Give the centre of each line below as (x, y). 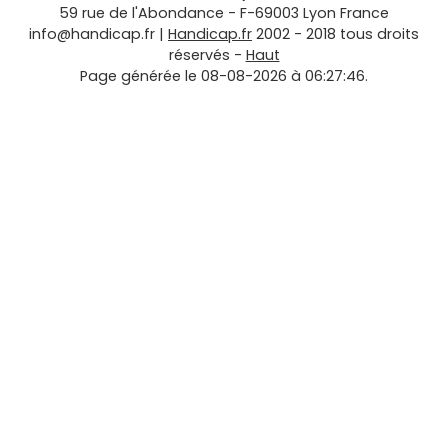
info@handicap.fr (92, 34)
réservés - (207, 55)
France (364, 13)
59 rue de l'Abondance (141, 13)
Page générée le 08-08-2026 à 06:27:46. (224, 76)
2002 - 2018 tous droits (337, 34)
